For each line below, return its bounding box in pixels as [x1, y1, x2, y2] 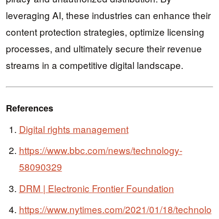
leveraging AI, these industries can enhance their [6, 8, 211, 22]
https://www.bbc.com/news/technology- [19, 143, 182, 157]
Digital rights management [19, 122, 129, 135]
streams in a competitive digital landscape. [6, 58, 183, 72]
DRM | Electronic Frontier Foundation [19, 181, 174, 195]
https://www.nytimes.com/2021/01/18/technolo [19, 202, 212, 216]
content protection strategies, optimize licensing [6, 25, 204, 39]
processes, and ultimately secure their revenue [6, 42, 202, 55]
